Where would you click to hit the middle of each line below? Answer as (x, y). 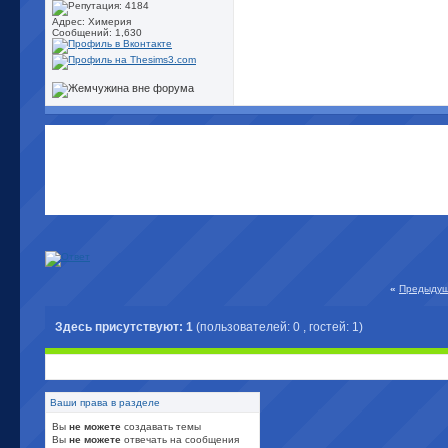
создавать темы (161, 426)
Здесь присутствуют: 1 (125, 327)
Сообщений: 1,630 (97, 32)
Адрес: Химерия (91, 21)
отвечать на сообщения (180, 439)
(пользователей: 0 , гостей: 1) (279, 327)
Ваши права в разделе (105, 402)
